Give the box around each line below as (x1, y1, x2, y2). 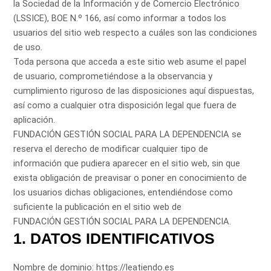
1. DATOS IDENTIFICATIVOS (13, 230, 215, 247)
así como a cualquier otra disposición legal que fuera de (13, 100, 237, 111)
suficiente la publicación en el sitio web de (13, 201, 182, 213)
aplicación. (13, 114, 56, 126)
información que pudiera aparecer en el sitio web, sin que (13, 158, 241, 169)
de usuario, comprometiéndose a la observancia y (13, 71, 213, 82)
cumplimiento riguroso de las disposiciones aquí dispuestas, (13, 85, 255, 97)
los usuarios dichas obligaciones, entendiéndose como (13, 187, 233, 198)
